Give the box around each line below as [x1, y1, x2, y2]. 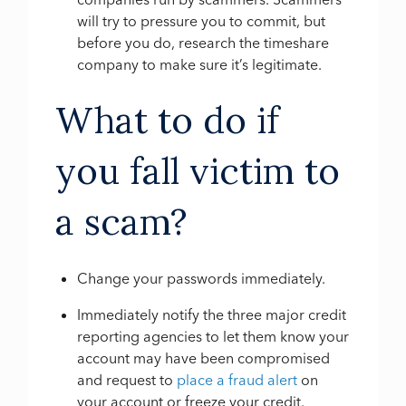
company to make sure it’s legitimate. [77, 54, 323, 73]
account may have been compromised [77, 349, 331, 368]
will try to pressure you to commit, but [77, 11, 326, 30]
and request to [77, 371, 178, 390]
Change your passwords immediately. [77, 269, 326, 288]
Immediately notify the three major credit [77, 305, 347, 324]
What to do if [55, 97, 280, 144]
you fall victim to [55, 148, 341, 195]
